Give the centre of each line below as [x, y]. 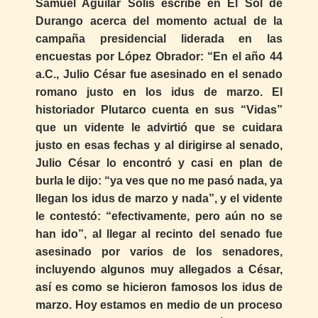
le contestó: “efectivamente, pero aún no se [159, 216]
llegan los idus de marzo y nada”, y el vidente [159, 199]
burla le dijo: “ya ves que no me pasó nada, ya [159, 181]
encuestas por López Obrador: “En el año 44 [159, 57]
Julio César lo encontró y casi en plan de [159, 163]
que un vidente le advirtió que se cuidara [159, 128]
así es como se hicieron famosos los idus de [159, 287]
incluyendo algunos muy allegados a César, [159, 270]
